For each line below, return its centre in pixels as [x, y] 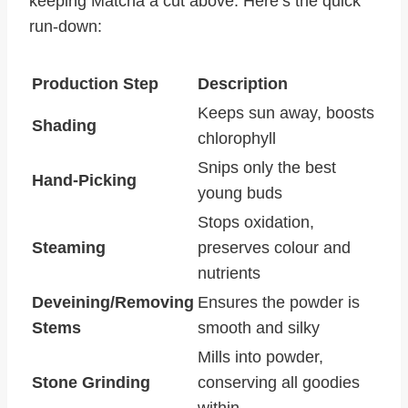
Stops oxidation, [256, 223]
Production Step [95, 84]
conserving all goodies [279, 383]
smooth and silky [259, 328]
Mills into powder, [260, 357]
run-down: [66, 27]
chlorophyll [237, 139]
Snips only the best [267, 168]
